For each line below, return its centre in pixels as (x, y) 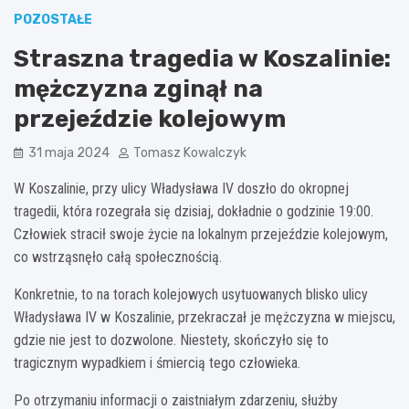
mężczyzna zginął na (138, 89)
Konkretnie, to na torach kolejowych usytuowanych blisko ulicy (191, 294)
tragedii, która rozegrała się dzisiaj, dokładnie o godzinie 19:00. (194, 211)
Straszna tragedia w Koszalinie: (202, 58)
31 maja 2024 (69, 152)
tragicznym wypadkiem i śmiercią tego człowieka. (157, 362)
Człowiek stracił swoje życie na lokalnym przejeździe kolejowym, (201, 234)
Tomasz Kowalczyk (190, 152)
